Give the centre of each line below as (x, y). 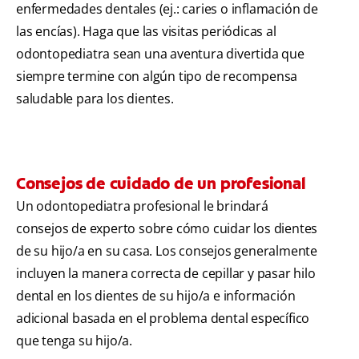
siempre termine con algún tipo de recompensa (157, 77)
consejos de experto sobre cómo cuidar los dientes (167, 229)
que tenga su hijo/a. (75, 341)
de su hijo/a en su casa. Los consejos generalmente (167, 251)
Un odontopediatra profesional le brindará (142, 206)
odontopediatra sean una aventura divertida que (160, 54)
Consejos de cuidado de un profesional (161, 184)
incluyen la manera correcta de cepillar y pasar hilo (166, 274)
